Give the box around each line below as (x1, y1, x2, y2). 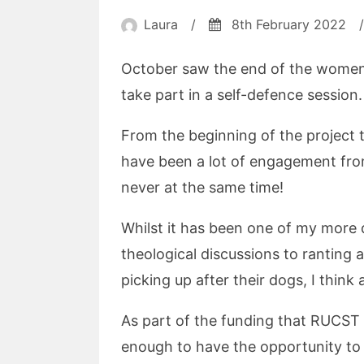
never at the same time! (121, 179, 284, 197)
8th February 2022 (232, 16, 346, 33)
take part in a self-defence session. (121, 86, 362, 104)
